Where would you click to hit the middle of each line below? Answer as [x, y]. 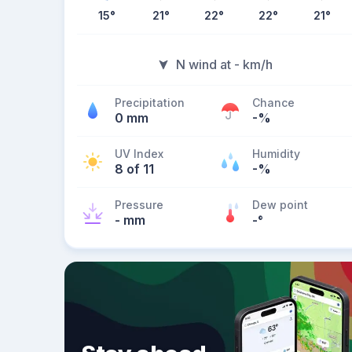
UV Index [139, 154]
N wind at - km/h [224, 64]
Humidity [276, 154]
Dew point [280, 205]
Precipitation [150, 103]
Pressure [139, 205]
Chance [273, 103]
